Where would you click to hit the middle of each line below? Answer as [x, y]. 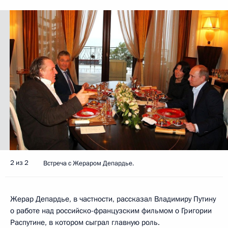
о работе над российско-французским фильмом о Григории [111, 210]
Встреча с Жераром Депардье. [89, 163]
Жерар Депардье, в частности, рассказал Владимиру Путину [113, 199]
